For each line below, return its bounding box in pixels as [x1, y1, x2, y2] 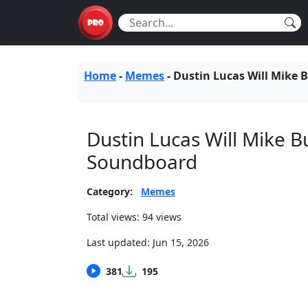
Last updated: [87, 236, 153, 249]
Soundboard [87, 148, 197, 175]
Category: [87, 185, 133, 198]
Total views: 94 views [87, 210, 181, 223]
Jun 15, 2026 [153, 236, 209, 249]
